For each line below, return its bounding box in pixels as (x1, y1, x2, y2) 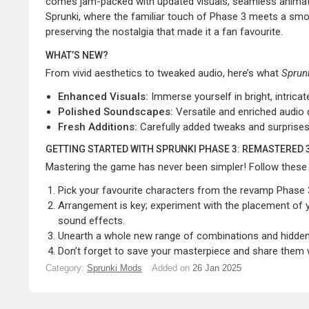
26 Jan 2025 (192, 263, 241, 273)
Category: (46, 263, 84, 273)
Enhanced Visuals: (58, 90, 148, 103)
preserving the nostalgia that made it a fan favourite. (46, 26, 283, 38)
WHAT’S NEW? (46, 50, 108, 61)
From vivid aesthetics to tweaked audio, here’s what (46, 67, 281, 79)
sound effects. (58, 215, 125, 227)
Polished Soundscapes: (58, 106, 173, 118)
